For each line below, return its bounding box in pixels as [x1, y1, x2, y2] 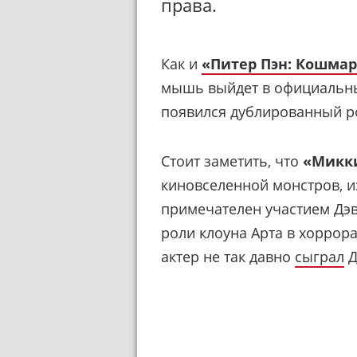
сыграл [295, 246, 344, 266]
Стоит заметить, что [161, 151, 303, 171]
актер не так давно [161, 246, 295, 266]
